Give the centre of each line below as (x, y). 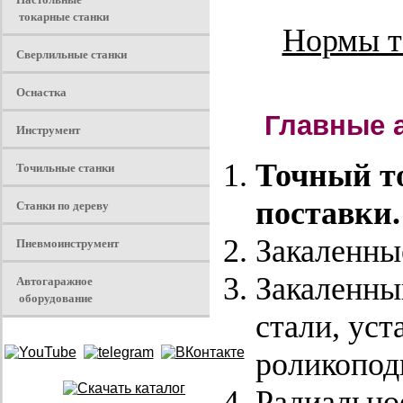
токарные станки (60, 16)
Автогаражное (54, 280)
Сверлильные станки (71, 54)
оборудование (52, 297)
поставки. (327, 214)
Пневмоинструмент (67, 242)
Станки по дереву (62, 205)
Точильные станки (65, 167)
